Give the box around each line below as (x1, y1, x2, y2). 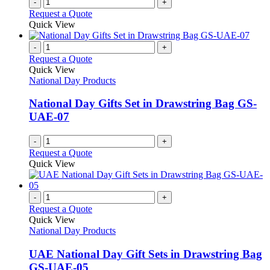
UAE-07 (29, 110, 69, 124)
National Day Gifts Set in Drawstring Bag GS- (29, 97, 257, 110)
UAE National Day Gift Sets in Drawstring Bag (29, 247, 262, 260)
